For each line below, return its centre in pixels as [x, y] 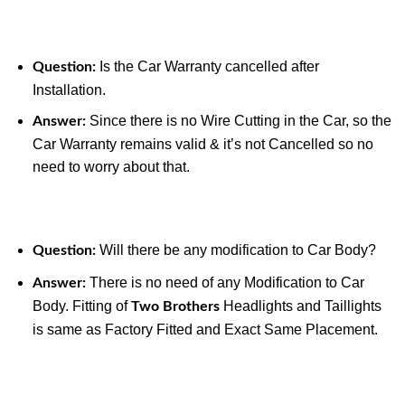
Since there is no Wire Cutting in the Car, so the [238, 121]
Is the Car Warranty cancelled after [207, 66]
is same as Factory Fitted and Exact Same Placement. [205, 329]
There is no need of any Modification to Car [225, 282]
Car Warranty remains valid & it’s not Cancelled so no [202, 145]
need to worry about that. [111, 167]
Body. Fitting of [81, 306]
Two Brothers [175, 306]
